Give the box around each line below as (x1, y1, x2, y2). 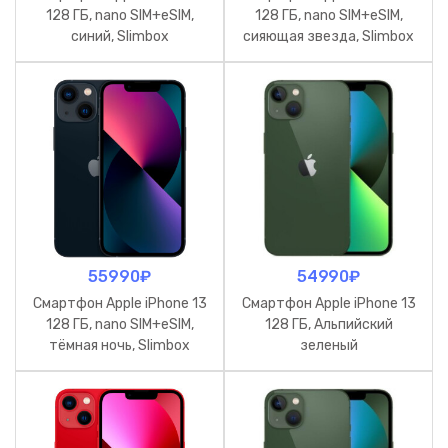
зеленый (299, 337, 358, 355)
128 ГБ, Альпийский (264, 316, 393, 334)
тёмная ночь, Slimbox (49, 337, 190, 355)
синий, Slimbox (70, 27, 169, 45)
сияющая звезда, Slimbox (243, 27, 414, 45)
